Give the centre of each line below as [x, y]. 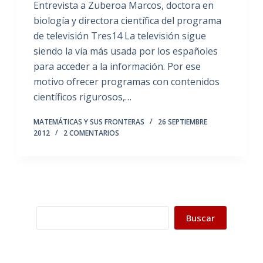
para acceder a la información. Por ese [117, 66]
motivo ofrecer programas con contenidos [126, 82]
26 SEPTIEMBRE [182, 122]
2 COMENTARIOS [91, 133]
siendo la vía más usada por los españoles [125, 51]
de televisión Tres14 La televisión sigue [119, 36]
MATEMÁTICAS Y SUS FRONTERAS [89, 122]
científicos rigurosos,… [82, 97]
